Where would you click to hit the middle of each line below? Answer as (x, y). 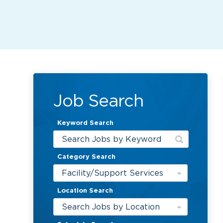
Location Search (85, 191)
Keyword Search (86, 123)
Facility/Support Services (113, 173)
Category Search (87, 157)
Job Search (99, 101)
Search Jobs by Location (111, 207)
